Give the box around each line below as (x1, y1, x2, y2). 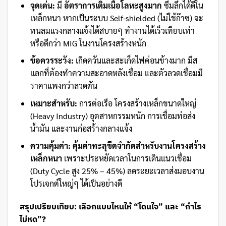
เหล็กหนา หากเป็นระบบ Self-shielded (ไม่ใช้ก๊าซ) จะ (30, 12, 203, 23)
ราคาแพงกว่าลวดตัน (30, 80, 97, 91)
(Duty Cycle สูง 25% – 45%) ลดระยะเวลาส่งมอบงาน (30, 165, 204, 177)
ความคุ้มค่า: (30, 140, 71, 151)
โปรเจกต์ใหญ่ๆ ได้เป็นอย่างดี (30, 178, 122, 189)
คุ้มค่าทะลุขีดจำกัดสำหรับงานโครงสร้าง (72, 140, 206, 151)
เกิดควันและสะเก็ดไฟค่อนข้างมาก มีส (73, 55, 197, 66)
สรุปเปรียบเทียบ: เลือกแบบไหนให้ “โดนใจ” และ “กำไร (20, 201, 201, 212)
